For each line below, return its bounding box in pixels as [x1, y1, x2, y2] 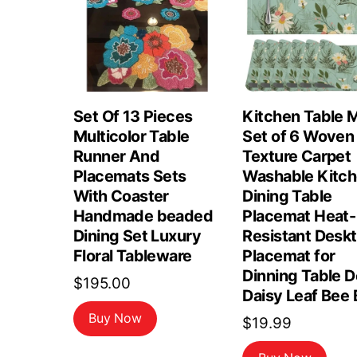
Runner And [73, 147, 160, 167]
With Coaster [73, 186, 169, 206]
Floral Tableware [73, 246, 192, 266]
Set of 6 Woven [242, 127, 355, 147]
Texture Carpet [242, 147, 351, 167]
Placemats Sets [73, 167, 186, 186]
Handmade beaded [73, 206, 214, 226]
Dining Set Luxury [73, 226, 201, 246]
